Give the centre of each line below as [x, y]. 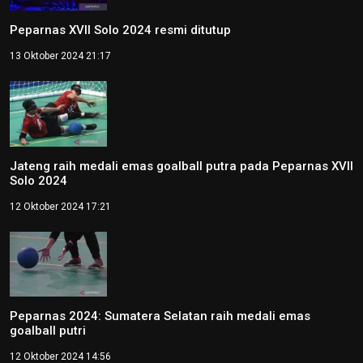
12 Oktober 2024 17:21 [60, 206]
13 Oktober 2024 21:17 [60, 56]
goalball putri [48, 330]
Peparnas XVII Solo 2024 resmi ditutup [120, 30]
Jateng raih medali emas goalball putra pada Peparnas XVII [181, 166]
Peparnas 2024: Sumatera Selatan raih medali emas [160, 316]
